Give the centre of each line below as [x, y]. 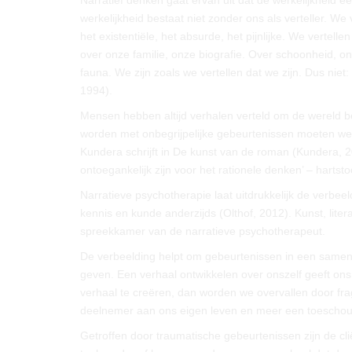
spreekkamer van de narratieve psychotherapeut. [203, 231]
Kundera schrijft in [126, 152]
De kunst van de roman [231, 152]
